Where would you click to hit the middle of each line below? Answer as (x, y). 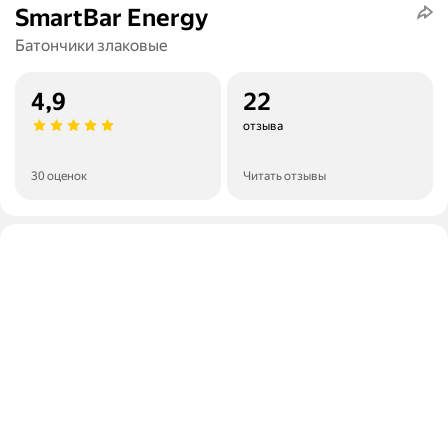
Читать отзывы (284, 176)
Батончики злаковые (91, 46)
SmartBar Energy (111, 18)
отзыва (263, 126)
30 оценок (59, 176)
